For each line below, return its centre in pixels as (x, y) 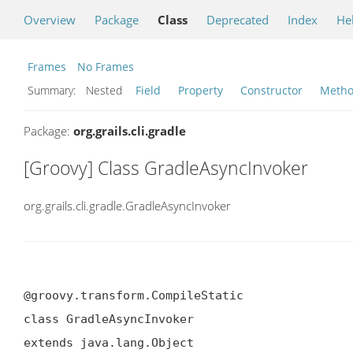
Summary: (53, 90)
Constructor (271, 90)
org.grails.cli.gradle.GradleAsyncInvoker (127, 205)
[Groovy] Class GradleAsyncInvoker (166, 168)
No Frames (106, 67)
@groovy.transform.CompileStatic (134, 295)
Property (201, 90)
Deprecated (238, 20)
